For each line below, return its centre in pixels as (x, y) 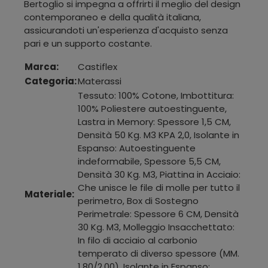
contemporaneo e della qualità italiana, (112, 17)
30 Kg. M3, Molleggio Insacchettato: (156, 227)
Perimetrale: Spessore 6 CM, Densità (158, 214)
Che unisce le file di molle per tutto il (159, 187)
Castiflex (98, 66)
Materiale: (49, 194)
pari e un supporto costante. (88, 43)
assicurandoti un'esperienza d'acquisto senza (126, 30)
